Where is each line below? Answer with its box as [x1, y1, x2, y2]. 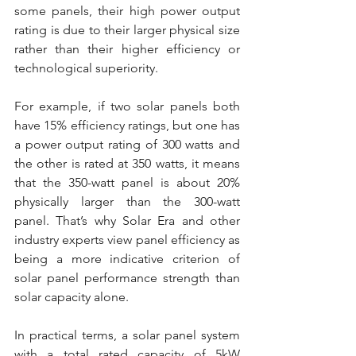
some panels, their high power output [14, 3, 240, 19]
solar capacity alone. [14, 289, 129, 305]
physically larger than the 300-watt [14, 194, 240, 210]
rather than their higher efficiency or [14, 41, 240, 57]
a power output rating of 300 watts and [14, 137, 240, 153]
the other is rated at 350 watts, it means [14, 156, 240, 172]
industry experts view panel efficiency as [14, 232, 240, 248]
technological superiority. [14, 60, 158, 76]
